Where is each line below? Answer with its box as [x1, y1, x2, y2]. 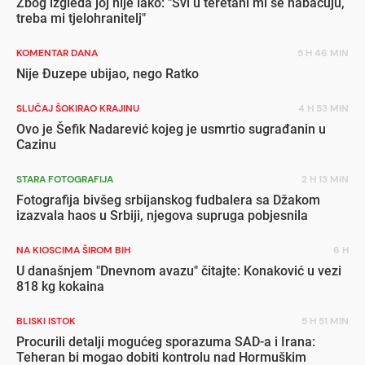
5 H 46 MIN [297, 46, 349, 59]
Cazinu [16, 136, 56, 152]
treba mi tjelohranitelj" [16, 10, 146, 26]
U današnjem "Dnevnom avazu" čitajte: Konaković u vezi [16, 262, 341, 279]
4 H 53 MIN [298, 101, 349, 115]
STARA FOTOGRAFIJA [16, 172, 113, 186]
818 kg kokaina [16, 278, 104, 294]
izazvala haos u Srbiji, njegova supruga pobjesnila [16, 207, 308, 223]
